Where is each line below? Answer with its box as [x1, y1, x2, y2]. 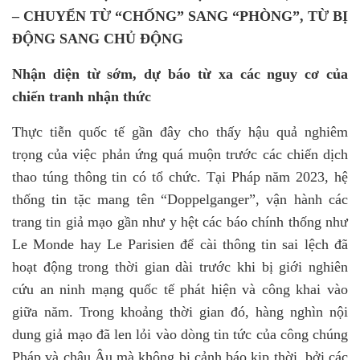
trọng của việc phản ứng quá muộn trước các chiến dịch [12, 146, 348, 162]
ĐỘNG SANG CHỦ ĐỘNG [12, 31, 183, 47]
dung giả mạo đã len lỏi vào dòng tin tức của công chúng [12, 326, 348, 342]
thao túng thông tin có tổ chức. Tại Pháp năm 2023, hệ [12, 169, 348, 185]
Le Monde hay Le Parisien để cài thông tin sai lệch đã [12, 236, 348, 252]
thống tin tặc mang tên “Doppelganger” [12, 191, 256, 207]
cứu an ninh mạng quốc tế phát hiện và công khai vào [12, 281, 348, 297]
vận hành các [266, 191, 348, 207]
